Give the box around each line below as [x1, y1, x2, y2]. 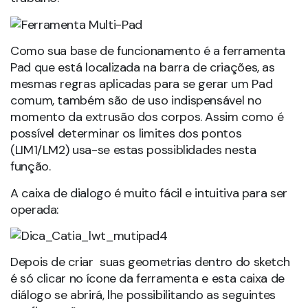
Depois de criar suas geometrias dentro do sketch [10, 254, 290, 271]
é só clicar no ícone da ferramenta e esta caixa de [10, 270, 285, 287]
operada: [10, 201, 59, 218]
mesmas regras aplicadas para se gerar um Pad [10, 76, 273, 93]
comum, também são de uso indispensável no [10, 92, 262, 109]
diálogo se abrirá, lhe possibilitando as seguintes [10, 287, 276, 304]
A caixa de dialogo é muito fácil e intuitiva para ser [10, 184, 287, 201]
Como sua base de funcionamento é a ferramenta [10, 43, 285, 60]
